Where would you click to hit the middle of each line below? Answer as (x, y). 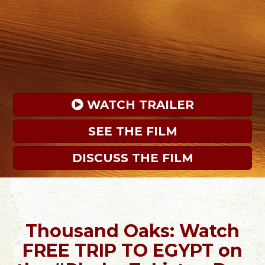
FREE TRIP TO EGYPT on (132, 250)
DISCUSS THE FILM (132, 158)
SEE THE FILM (132, 131)
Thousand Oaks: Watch (132, 231)
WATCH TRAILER (138, 104)
